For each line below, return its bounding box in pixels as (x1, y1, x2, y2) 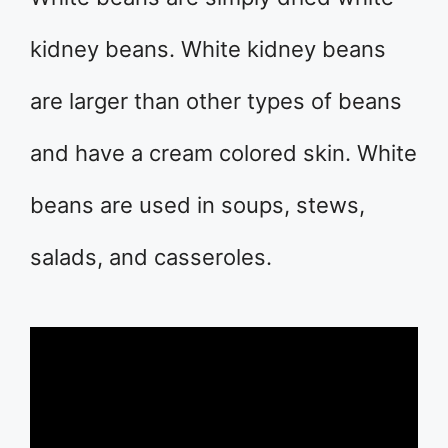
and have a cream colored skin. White (30, 140, 417, 166)
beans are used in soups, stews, (30, 192, 365, 218)
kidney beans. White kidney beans (30, 36, 386, 62)
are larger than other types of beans (30, 88, 402, 114)
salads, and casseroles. (30, 244, 272, 270)
